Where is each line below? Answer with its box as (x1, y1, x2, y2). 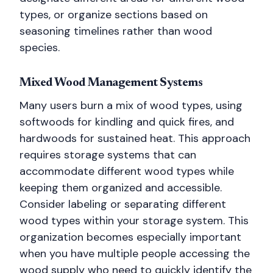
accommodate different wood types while (19, 164, 234, 179)
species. (19, 40, 60, 55)
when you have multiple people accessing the (19, 246, 250, 261)
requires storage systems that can (19, 147, 196, 162)
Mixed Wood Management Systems (19, 77, 203, 89)
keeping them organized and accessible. (19, 180, 222, 195)
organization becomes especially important (19, 230, 241, 244)
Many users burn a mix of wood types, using (19, 98, 243, 113)
